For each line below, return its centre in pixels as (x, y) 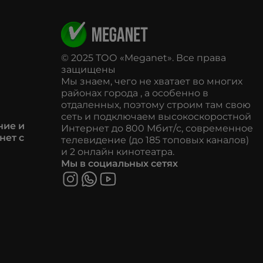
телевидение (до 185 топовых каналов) (155, 140)
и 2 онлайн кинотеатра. (118, 152)
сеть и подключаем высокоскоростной (156, 117)
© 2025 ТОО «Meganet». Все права (144, 58)
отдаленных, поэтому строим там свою (156, 105)
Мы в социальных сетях (119, 164)
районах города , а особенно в (135, 93)
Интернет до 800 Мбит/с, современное (157, 129)
